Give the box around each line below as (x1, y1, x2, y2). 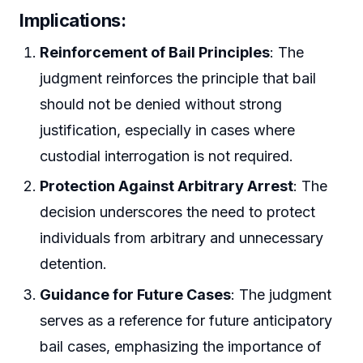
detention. (40, 255, 108, 273)
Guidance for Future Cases (40, 285, 232, 303)
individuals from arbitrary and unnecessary (40, 229, 324, 247)
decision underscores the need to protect (40, 203, 316, 221)
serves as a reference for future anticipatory (40, 311, 333, 329)
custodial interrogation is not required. (40, 147, 294, 164)
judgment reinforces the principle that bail (40, 69, 317, 87)
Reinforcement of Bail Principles (40, 43, 271, 61)
